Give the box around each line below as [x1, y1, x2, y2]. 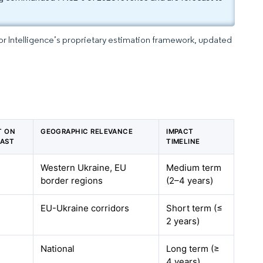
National [41, 243, 75, 254]
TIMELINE [166, 137, 200, 146]
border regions [41, 175, 103, 186]
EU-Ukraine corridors [41, 203, 130, 214]
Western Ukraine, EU [41, 162, 127, 173]
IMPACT [166, 127, 194, 136]
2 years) [166, 215, 200, 227]
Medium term [166, 162, 222, 173]
